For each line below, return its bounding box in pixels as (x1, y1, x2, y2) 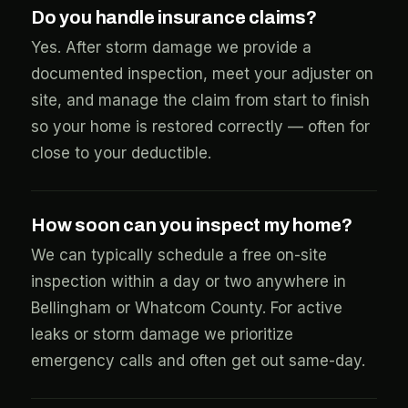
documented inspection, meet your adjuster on (31, 65, 373, 83)
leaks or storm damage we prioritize (31, 325, 293, 343)
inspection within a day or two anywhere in (31, 272, 346, 291)
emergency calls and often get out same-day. (31, 352, 365, 370)
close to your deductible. (31, 144, 211, 162)
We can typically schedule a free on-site (31, 246, 327, 264)
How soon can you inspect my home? (31, 215, 352, 235)
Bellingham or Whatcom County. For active (31, 299, 342, 317)
